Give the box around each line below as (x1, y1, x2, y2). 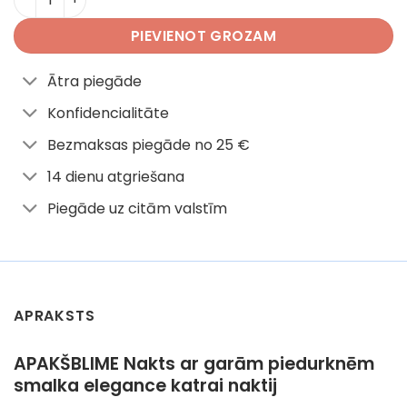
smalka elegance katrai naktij (14, 372, 277, 398)
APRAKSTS (14, 304, 95, 326)
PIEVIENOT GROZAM (130, 25, 277, 45)
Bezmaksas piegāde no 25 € (46, 134, 250, 155)
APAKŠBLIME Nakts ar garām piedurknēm (14, 351, 374, 376)
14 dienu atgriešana (46, 165, 184, 187)
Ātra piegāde (46, 70, 142, 92)
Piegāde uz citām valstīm (46, 197, 227, 219)
